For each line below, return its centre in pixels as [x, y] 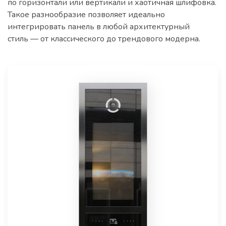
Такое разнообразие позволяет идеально [86, 14]
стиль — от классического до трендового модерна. [104, 39]
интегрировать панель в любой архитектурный [99, 26]
